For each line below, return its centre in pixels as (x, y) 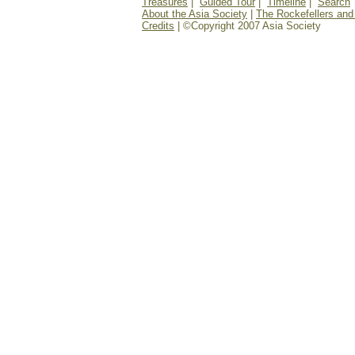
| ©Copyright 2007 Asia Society (248, 26)
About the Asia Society (195, 14)
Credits (158, 26)
